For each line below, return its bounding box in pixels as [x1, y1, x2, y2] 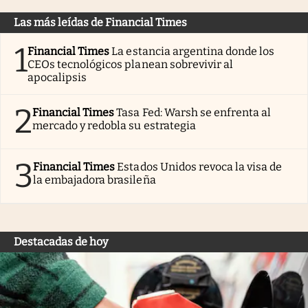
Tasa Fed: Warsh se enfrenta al [116, 105, 272, 119]
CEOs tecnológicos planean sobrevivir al [27, 57, 233, 71]
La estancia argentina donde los [111, 44, 275, 58]
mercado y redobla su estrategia [32, 118, 196, 132]
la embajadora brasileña [33, 173, 156, 186]
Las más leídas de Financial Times [14, 15, 187, 29]
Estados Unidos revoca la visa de [117, 159, 283, 173]
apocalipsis [27, 70, 87, 84]
